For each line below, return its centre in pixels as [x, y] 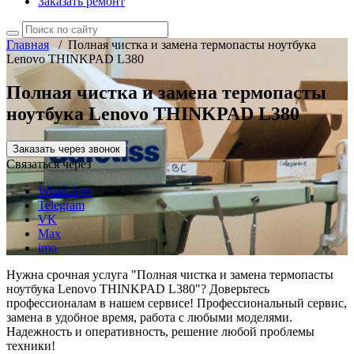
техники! [31, 345]
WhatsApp [65, 190]
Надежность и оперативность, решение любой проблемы [160, 331]
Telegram [61, 205]
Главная [28, 45]
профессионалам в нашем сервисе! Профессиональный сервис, [177, 303]
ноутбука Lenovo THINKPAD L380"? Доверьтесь [138, 288]
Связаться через [49, 164]
